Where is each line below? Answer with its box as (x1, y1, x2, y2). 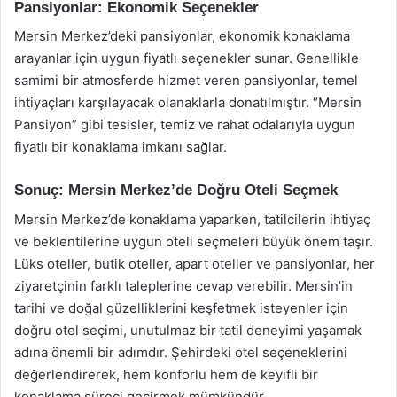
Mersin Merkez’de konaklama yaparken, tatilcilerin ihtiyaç (14, 210, 370, 228)
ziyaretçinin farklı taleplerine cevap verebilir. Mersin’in (14, 276, 353, 294)
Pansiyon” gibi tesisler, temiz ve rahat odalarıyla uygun (14, 116, 355, 133)
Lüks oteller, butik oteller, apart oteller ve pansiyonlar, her (14, 254, 375, 272)
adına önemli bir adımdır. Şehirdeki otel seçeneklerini (14, 343, 347, 361)
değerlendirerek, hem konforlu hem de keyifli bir (14, 365, 318, 383)
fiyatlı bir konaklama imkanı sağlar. (14, 138, 227, 155)
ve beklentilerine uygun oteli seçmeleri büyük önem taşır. (14, 232, 373, 250)
